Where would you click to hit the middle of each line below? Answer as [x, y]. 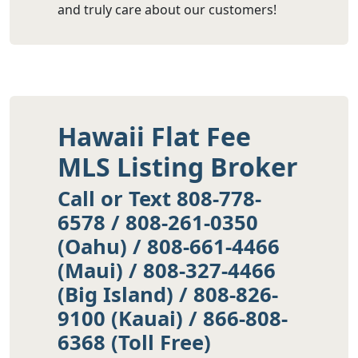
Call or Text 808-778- [159, 199]
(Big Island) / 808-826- [168, 295]
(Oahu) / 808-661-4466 [169, 247]
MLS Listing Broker [178, 167]
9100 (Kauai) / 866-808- [173, 319]
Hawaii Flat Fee [154, 137]
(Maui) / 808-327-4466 [167, 271]
